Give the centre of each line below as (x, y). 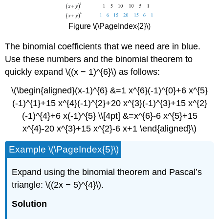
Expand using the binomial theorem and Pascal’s (107, 172)
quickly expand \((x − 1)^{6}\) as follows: (83, 72)
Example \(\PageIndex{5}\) (64, 150)
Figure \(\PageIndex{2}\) (109, 26)
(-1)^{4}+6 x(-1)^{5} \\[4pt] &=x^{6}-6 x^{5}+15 (109, 116)
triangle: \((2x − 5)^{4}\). (58, 185)
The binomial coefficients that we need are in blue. (103, 46)
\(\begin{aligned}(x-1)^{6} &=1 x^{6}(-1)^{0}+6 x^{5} (109, 91)
